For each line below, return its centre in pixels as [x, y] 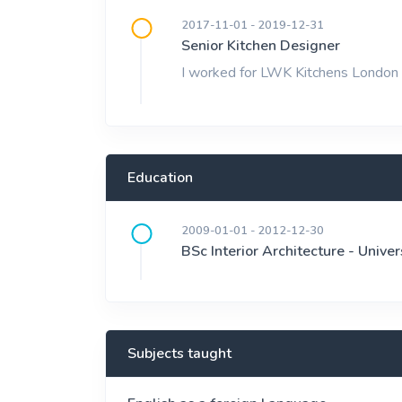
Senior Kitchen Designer [261, 46]
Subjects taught [179, 354]
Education [160, 178]
